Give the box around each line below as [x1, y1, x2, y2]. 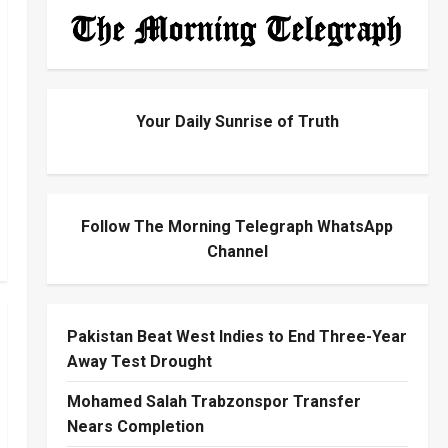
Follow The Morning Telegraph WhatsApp [81, 217, 394, 237]
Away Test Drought [66, 352, 212, 372]
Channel [206, 242, 268, 262]
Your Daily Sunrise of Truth [135, 112, 339, 132]
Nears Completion [66, 417, 204, 437]
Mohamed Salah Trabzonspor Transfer [66, 392, 361, 412]
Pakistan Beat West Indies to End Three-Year [66, 327, 407, 347]
